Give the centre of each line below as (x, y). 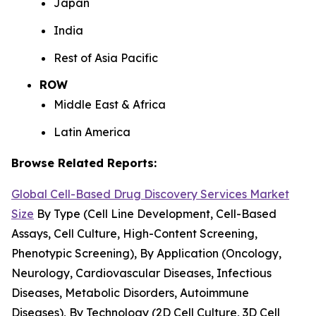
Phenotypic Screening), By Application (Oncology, (146, 253)
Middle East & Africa (110, 105)
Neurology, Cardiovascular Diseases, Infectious (141, 273)
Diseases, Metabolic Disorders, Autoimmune (130, 292)
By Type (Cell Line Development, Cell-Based (155, 213)
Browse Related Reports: (84, 163)
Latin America (92, 132)
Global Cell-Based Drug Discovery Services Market (150, 194)
